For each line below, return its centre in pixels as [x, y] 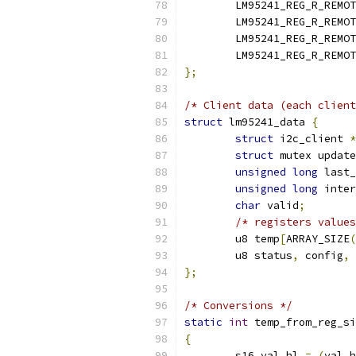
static [203, 322]
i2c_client [311, 139]
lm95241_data [267, 122]
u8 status [264, 255]
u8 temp [257, 239]
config [321, 255]
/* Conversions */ [238, 306]
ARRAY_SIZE [318, 239]
